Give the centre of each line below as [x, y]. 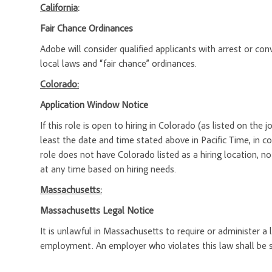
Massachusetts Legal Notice [97, 210]
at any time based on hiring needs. [108, 169]
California [59, 8]
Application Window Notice [94, 105]
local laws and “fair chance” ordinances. [118, 63]
